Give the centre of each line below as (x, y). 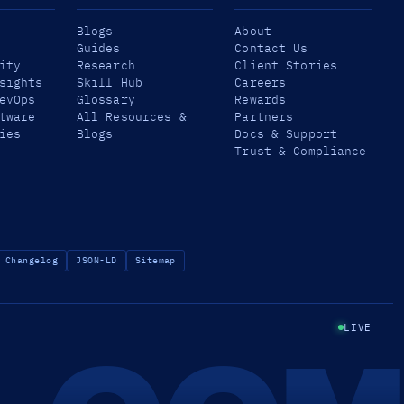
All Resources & (131, 116)
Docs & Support (286, 133)
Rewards (261, 99)
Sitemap (155, 260)
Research (106, 65)
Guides (98, 48)
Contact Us (271, 48)
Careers (261, 82)
